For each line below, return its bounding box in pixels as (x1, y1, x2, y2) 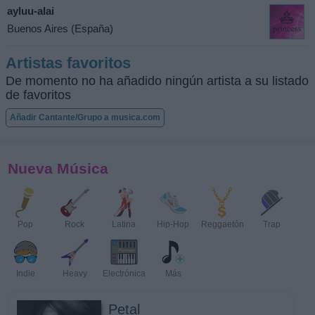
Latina (112, 219, 136, 229)
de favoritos (6, 88, 71, 102)
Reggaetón (200, 219, 244, 229)
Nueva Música (8, 160, 108, 176)
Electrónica (102, 269, 146, 278)
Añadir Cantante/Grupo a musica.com (10, 112, 160, 122)
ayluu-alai (7, 5, 54, 17)
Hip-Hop (157, 219, 189, 229)
